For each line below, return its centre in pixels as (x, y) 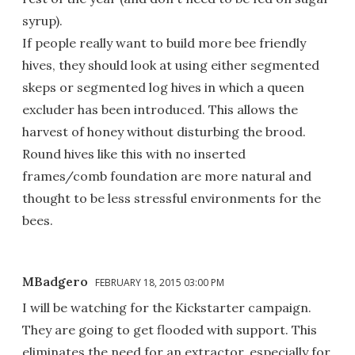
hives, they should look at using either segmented (171, 65)
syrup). (42, 20)
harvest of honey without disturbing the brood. (164, 131)
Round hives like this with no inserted (134, 153)
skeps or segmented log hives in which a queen (163, 87)
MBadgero (55, 281)
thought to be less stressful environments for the (172, 198)
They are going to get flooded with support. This (170, 329)
